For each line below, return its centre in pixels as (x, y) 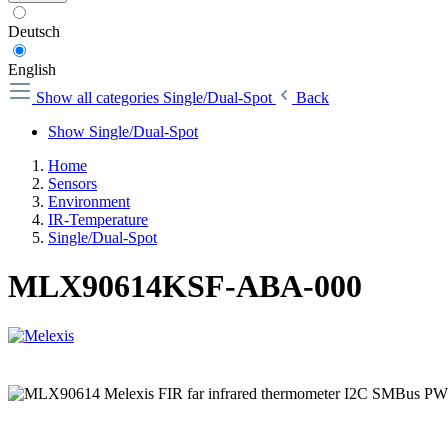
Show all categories (99, 97)
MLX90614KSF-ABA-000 (185, 286)
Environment (89, 201)
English (32, 69)
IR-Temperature (98, 219)
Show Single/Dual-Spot (123, 131)
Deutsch (34, 31)
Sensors (72, 183)
